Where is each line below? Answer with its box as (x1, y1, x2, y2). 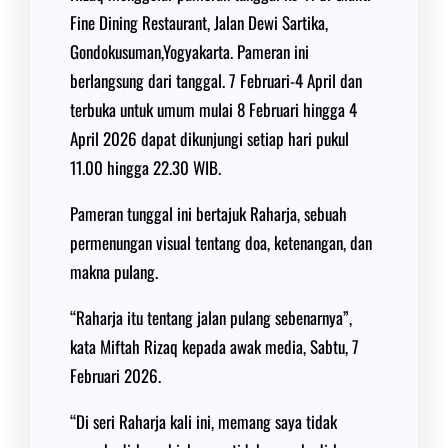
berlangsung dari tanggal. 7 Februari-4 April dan (70, 68, 362, 93)
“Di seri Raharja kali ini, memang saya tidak (70, 409, 337, 434)
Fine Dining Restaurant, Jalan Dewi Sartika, (70, 10, 328, 35)
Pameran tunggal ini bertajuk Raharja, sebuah (70, 201, 347, 226)
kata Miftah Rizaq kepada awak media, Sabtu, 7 (70, 334, 359, 359)
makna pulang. (70, 259, 158, 284)
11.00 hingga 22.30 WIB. (70, 155, 221, 180)
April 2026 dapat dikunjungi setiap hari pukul (70, 126, 349, 151)
